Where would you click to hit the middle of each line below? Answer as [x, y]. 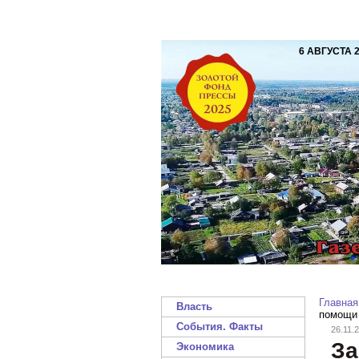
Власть [194, 307]
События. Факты [220, 327]
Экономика [205, 347]
